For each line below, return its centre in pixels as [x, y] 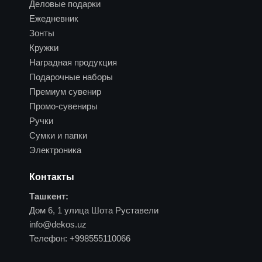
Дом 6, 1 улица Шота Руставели [94, 211]
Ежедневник [54, 18]
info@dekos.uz [58, 225]
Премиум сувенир [65, 91]
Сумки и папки [58, 135]
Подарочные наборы [71, 77]
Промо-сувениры [63, 106]
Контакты [52, 177]
